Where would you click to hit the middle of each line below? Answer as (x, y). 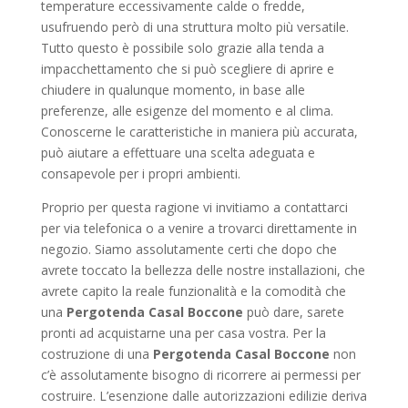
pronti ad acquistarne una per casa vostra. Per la (183, 333)
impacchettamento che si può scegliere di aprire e (187, 69)
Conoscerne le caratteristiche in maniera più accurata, (199, 132)
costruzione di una (97, 354)
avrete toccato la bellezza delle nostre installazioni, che (203, 270)
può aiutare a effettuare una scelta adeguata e (178, 153)
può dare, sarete (293, 312)
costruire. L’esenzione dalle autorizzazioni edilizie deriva (204, 396)
